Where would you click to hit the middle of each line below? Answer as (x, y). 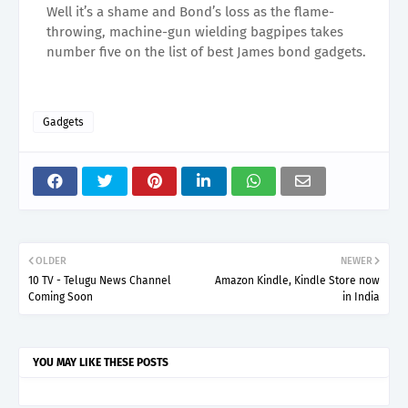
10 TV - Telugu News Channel (100, 280)
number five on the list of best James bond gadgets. (206, 51)
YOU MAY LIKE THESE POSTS (101, 362)
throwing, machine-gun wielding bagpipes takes (195, 31)
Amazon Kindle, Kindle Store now (297, 280)
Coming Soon (61, 296)
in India (361, 296)
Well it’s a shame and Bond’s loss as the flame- (190, 11)
